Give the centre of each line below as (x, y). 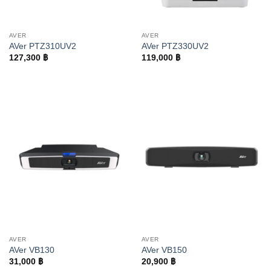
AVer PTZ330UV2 (175, 47)
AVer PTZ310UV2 (42, 47)
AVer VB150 (164, 250)
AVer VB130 (31, 250)
